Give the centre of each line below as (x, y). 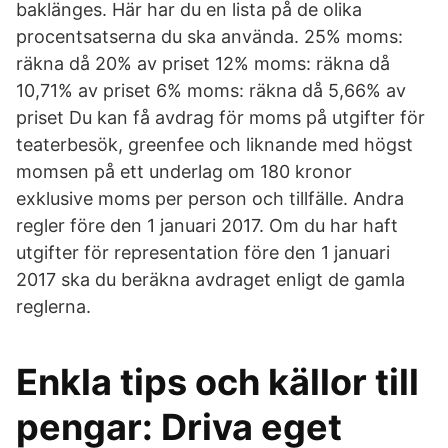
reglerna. (53, 306)
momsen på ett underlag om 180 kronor (184, 171)
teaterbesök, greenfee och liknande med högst (214, 144)
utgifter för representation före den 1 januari (203, 252)
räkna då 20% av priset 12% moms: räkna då (203, 63)
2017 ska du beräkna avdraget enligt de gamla (210, 279)
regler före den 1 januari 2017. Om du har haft (207, 225)
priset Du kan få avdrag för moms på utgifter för (220, 117)
